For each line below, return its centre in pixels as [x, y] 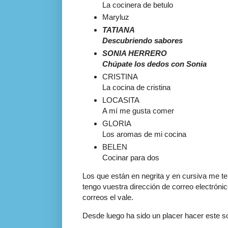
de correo [178, 186]
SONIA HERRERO [134, 53]
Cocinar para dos [131, 157]
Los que [97, 176]
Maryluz [116, 17]
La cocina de [124, 87]
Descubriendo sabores [142, 41]
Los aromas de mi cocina [144, 134]
